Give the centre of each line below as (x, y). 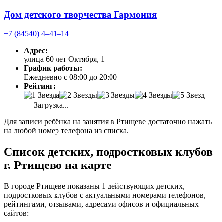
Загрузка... (50, 105)
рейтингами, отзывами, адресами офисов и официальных (101, 204)
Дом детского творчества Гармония (80, 14)
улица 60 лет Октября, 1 (64, 59)
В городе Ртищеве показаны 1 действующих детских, (94, 186)
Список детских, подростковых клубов (108, 152)
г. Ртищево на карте (58, 165)
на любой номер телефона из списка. (66, 131)
